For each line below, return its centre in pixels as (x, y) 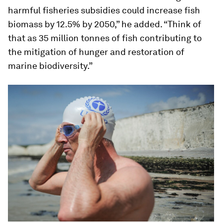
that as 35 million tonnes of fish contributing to (105, 38)
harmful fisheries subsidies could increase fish (104, 10)
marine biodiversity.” (50, 65)
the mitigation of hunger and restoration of (96, 52)
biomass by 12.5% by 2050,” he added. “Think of (105, 24)
